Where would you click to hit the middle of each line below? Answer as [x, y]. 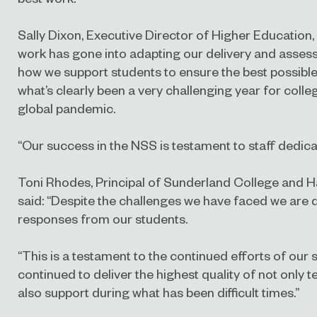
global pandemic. [67, 108]
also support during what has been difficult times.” [158, 292]
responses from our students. [103, 219]
